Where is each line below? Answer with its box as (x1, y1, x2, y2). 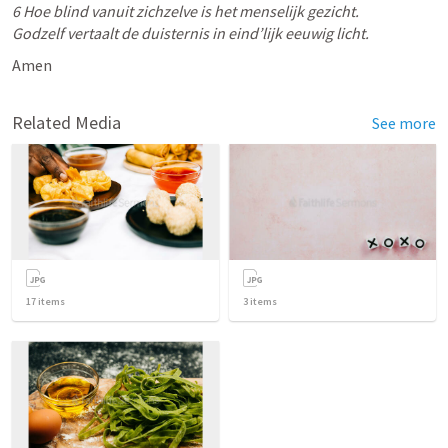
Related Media (12, 111, 121, 134)
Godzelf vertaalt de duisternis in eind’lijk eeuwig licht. (12, 23, 372, 43)
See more (372, 113, 436, 133)
